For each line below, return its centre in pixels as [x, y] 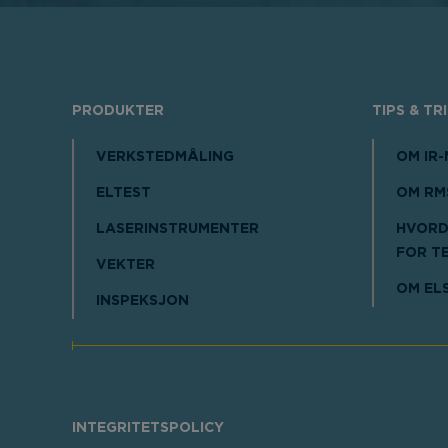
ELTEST [123, 192]
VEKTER [125, 264]
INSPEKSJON [142, 300]
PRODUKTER [118, 110]
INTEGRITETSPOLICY [148, 427]
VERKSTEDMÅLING [165, 156]
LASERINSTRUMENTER [177, 228]
